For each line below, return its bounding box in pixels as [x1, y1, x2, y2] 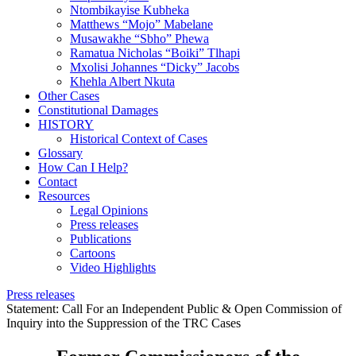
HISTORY [38, 118, 94, 131]
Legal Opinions [70, 203, 148, 217]
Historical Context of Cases [70, 132, 207, 145]
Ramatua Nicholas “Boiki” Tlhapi [70, 46, 240, 60]
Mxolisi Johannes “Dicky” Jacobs [70, 60, 239, 74]
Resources [38, 189, 90, 203]
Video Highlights [70, 261, 156, 274]
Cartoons [70, 246, 115, 260]
